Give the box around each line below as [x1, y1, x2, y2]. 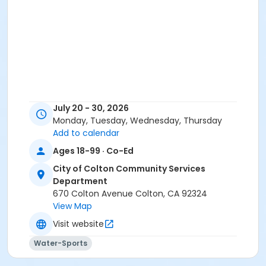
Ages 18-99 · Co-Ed [53, 144, 134, 157]
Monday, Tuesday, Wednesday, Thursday [53, 115, 222, 127]
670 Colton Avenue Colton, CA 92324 [53, 188, 207, 200]
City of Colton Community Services [53, 163, 205, 175]
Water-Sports [34, 238, 87, 249]
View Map [53, 200, 92, 213]
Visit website [53, 217, 104, 230]
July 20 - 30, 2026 [53, 102, 129, 115]
